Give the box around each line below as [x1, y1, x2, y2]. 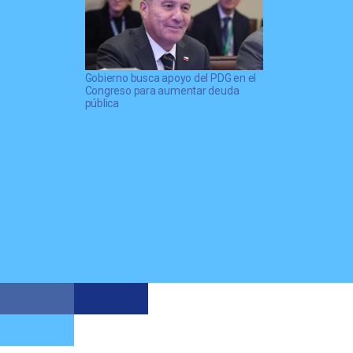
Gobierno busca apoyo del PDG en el [84, 72, 257, 85]
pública [84, 97, 119, 110]
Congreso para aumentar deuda [84, 84, 240, 98]
